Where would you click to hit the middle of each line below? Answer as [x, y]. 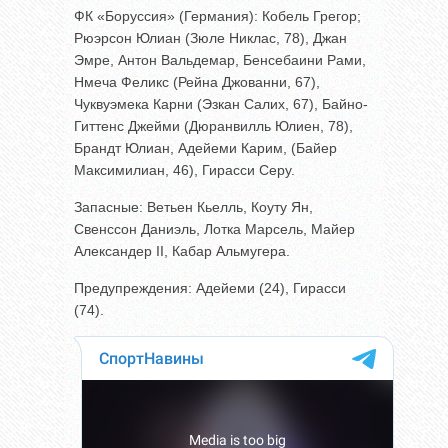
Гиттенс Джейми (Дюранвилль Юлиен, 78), [213, 125]
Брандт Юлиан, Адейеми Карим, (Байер [205, 147]
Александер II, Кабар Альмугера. [182, 250]
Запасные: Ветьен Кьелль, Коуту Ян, [193, 206]
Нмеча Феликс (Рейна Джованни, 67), [197, 81]
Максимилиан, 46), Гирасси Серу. [184, 169]
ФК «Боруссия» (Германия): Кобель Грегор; [217, 15]
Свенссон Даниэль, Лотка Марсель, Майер [214, 228]
